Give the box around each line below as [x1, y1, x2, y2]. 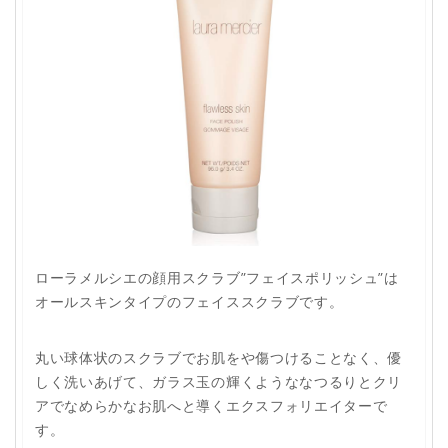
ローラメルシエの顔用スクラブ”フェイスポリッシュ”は [35, 268, 399, 288]
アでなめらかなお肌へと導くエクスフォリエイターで [35, 396, 388, 416]
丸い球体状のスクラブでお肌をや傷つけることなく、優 [35, 348, 402, 368]
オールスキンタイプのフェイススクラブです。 [35, 292, 344, 312]
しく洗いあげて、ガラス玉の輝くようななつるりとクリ [35, 372, 402, 392]
